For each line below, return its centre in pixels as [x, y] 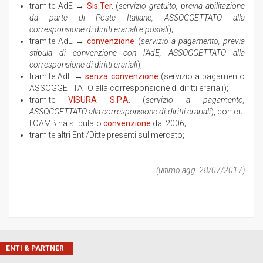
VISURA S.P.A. [99, 100]
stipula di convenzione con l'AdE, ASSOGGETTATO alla [137, 53]
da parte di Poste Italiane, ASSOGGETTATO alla [137, 18]
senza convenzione [122, 76]
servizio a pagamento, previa [193, 41]
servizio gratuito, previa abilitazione [182, 6]
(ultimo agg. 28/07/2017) [200, 170]
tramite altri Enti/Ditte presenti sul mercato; [107, 135]
